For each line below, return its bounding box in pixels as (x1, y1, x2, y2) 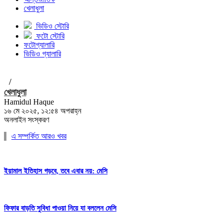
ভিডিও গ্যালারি (24, 50, 61, 58)
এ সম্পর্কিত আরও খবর (11, 132, 66, 140)
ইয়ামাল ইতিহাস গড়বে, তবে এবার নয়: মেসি (4, 166, 108, 175)
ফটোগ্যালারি (24, 41, 55, 49)
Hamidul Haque (4, 98, 54, 106)
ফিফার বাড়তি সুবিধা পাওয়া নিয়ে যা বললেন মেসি (4, 204, 116, 212)
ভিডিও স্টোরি (36, 22, 69, 30)
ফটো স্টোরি (36, 32, 64, 40)
